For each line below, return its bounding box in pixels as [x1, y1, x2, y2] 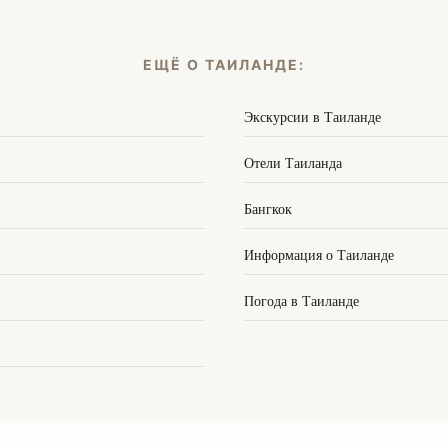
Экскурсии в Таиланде [244, 107, 381, 126]
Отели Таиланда [244, 153, 342, 172]
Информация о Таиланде [244, 245, 394, 264]
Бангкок [244, 199, 292, 218]
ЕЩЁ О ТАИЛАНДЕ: [143, 56, 305, 73]
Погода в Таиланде [244, 291, 359, 310]
